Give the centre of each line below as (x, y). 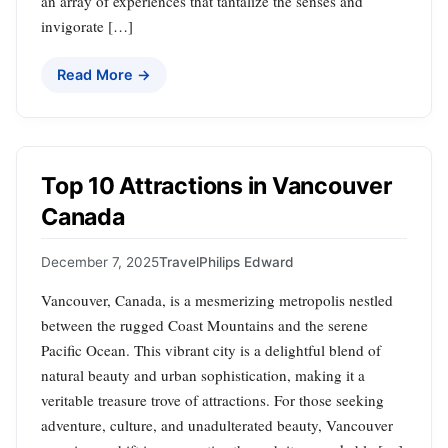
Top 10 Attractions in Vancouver (216, 186)
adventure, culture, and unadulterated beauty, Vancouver (217, 424)
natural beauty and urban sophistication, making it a (203, 374)
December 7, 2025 (100, 261)
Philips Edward (246, 261)
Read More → (104, 75)
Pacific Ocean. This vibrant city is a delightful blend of (211, 349)
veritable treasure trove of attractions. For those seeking (212, 399)
